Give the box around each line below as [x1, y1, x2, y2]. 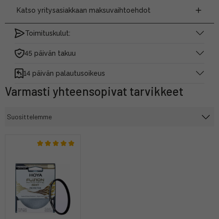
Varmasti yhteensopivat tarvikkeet [5, 84, 183, 98]
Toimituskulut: [25, 29, 70, 37]
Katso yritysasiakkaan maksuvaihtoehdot [17, 6, 151, 14]
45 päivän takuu [24, 49, 76, 57]
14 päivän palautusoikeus [23, 69, 105, 77]
